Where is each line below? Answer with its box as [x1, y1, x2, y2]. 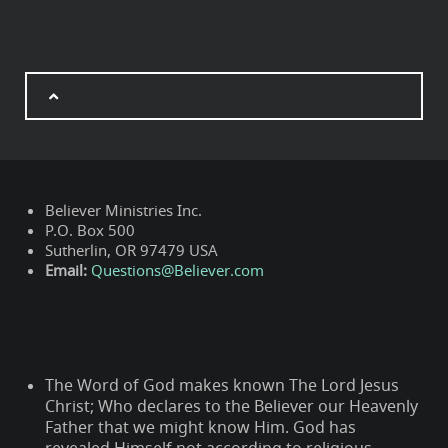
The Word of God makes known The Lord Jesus [45, 374, 399, 397]
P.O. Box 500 [45, 220, 135, 241]
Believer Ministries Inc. [45, 200, 202, 221]
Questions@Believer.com [91, 260, 264, 281]
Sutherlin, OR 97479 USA [45, 240, 218, 261]
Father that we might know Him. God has [45, 416, 356, 439]
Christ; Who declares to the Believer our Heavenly [45, 395, 418, 418]
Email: [45, 260, 87, 281]
